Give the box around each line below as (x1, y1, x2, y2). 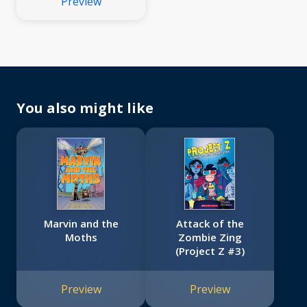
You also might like (16, 99, 153, 118)
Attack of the (175, 217, 244, 231)
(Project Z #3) (175, 244, 245, 258)
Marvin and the (43, 217, 119, 231)
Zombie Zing (177, 230, 242, 245)
